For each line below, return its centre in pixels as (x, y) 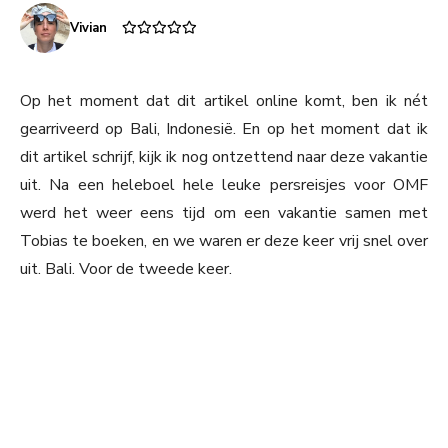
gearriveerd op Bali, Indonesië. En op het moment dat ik (224, 129)
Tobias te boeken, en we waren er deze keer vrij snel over (224, 241)
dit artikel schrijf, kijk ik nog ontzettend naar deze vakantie (224, 157)
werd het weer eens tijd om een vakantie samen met (224, 213)
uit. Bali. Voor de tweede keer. (126, 269)
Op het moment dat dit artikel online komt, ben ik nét (224, 101)
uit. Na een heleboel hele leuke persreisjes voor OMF (224, 185)
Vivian (88, 28)
